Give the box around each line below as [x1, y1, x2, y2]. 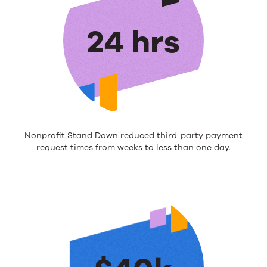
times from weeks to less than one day [68, 142, 229, 154]
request [36, 142, 68, 154]
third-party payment [154, 130, 243, 142]
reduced [118, 130, 154, 142]
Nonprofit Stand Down [24, 130, 118, 142]
